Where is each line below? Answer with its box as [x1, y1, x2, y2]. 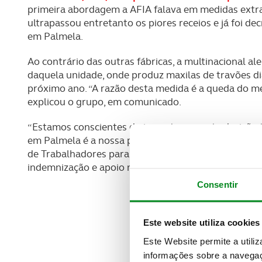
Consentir [197, 179, 238, 189]
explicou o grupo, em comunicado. [27, 95, 181, 109]
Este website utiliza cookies [143, 217, 260, 227]
